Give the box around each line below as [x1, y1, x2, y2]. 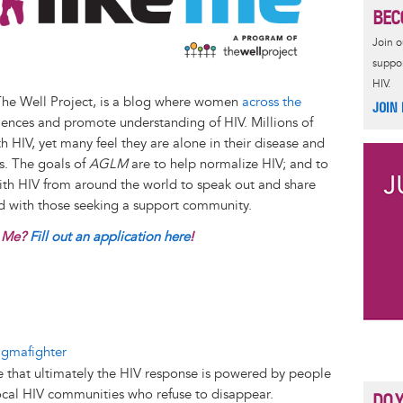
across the [242, 93, 301, 111]
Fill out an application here [30, 228, 190, 246]
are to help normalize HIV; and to [128, 155, 328, 173]
